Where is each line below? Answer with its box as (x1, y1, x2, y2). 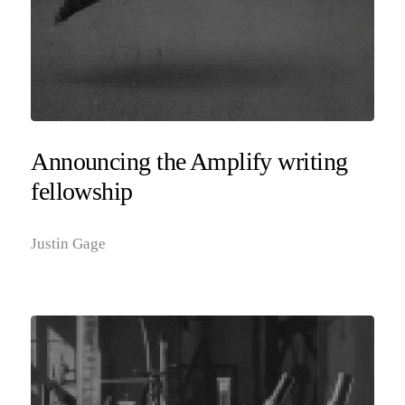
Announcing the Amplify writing (31, 146, 348, 175)
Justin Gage (31, 234, 107, 252)
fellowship (31, 176, 133, 205)
